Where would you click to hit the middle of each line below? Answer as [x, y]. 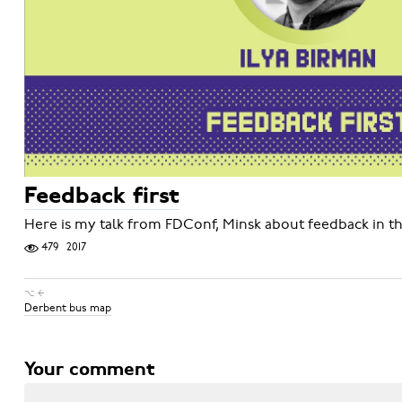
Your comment [89, 371]
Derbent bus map [67, 308]
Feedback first [101, 197]
